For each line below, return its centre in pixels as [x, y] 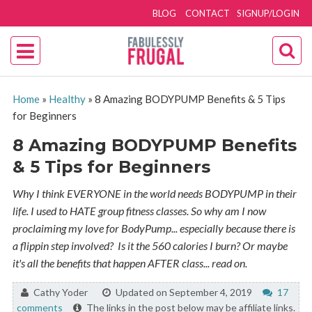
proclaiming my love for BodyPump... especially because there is [154, 228]
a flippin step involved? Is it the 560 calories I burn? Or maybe [150, 245]
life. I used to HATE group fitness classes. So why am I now [139, 211]
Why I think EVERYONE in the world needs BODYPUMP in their [154, 193]
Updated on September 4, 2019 [184, 292]
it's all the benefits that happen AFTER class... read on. [130, 263]
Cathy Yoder [62, 292]
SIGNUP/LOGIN [268, 13]
